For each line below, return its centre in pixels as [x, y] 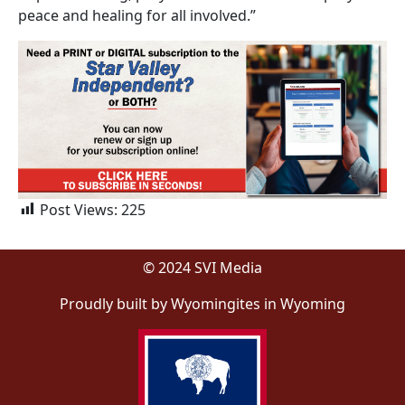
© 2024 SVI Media [202, 267]
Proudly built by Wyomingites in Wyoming [202, 303]
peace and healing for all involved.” [137, 15]
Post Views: [79, 209]
